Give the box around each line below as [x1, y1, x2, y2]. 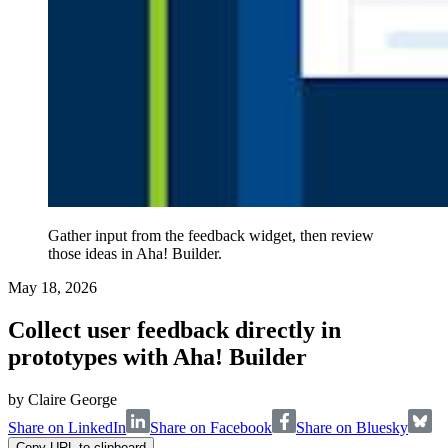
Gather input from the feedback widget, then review [48, 227, 374, 245]
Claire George [28, 391, 117, 409]
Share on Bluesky [296, 419, 408, 437]
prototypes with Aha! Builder [8, 344, 307, 371]
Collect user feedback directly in [8, 317, 341, 344]
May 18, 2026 [8, 279, 97, 297]
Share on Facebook [150, 419, 272, 437]
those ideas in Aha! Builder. [48, 245, 222, 263]
